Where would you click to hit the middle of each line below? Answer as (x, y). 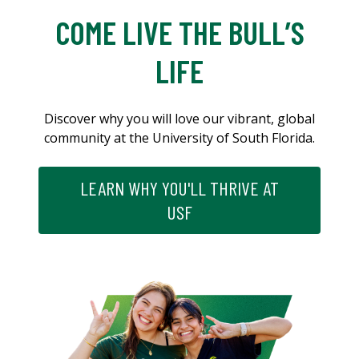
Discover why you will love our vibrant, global (179, 119)
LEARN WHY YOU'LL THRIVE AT (179, 188)
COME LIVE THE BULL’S (179, 32)
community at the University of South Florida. (179, 138)
